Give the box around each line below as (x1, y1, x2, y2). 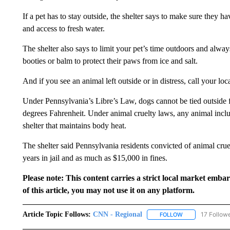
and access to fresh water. (22, 24, 105, 33)
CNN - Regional (92, 210, 142, 218)
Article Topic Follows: (22, 210, 91, 218)
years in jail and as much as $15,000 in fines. (22, 154, 167, 162)
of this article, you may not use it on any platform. (22, 186, 195, 195)
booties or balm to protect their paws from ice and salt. (22, 56, 198, 65)
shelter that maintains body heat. (22, 121, 126, 130)
